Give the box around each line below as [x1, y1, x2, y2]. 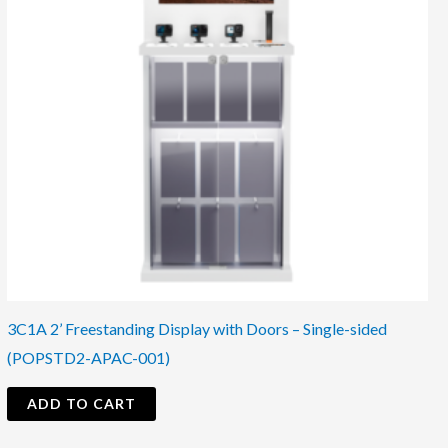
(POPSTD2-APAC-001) [6, 347, 170, 367]
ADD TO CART [26, 394, 136, 412]
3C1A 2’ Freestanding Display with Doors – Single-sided [6, 318, 387, 338]
